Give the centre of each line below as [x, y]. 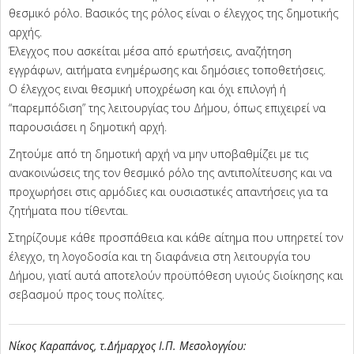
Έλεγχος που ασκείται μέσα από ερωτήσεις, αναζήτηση [150, 51]
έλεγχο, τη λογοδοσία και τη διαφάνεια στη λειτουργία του [160, 257]
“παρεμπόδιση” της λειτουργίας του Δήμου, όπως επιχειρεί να [167, 108]
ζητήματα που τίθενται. [68, 211]
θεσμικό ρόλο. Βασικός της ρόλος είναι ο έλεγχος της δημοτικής [173, 13]
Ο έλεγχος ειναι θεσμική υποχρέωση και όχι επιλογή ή [147, 89]
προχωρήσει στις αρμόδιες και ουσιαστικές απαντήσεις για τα [168, 192]
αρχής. [25, 32]
